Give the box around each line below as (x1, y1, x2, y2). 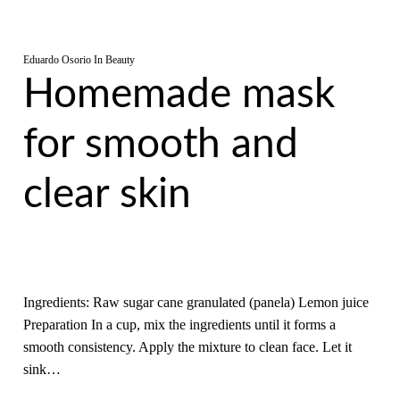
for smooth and (22, 124, 298, 165)
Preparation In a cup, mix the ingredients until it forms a (22, 317, 336, 332)
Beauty (104, 54, 135, 66)
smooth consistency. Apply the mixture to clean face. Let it (22, 339, 352, 354)
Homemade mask (22, 74, 335, 115)
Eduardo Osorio (22, 54, 91, 66)
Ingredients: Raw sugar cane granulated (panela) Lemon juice (22, 295, 369, 310)
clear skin (22, 174, 191, 215)
